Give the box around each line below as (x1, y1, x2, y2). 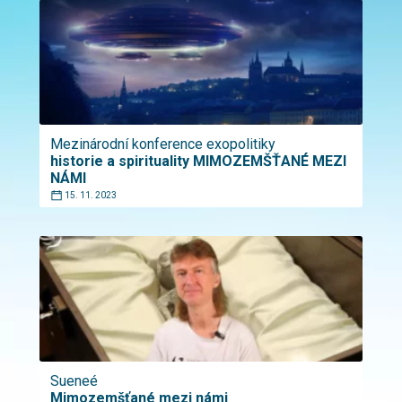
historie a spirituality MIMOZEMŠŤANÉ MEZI (50, 153, 346, 170)
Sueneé (50, 372, 98, 389)
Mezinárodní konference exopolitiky (50, 135, 275, 153)
